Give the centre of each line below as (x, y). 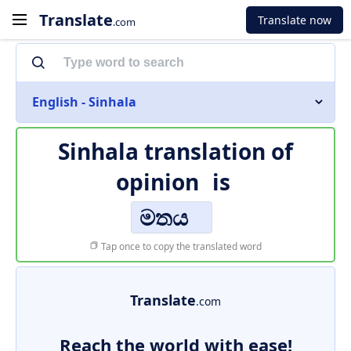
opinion (157, 182)
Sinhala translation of (175, 151)
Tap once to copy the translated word (180, 246)
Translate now (295, 20)
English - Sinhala (84, 102)
